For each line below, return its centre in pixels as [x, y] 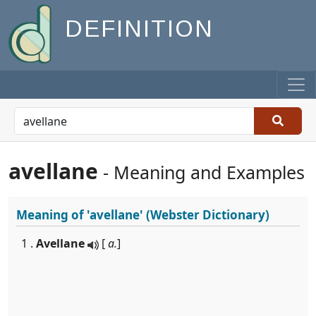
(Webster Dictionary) [206, 215]
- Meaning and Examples [201, 172]
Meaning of [51, 215]
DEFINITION [139, 29]
